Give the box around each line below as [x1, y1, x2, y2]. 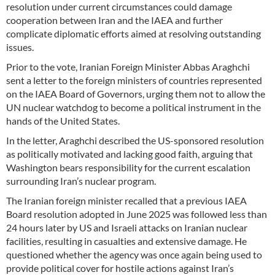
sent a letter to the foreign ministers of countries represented [6, 74, 262, 86]
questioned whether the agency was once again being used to [6, 248, 262, 260]
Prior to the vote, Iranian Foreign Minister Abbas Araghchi [6, 60, 250, 72]
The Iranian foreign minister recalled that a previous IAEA [6, 194, 247, 206]
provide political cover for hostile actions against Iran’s [6, 261, 234, 274]
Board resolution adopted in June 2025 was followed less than [6, 207, 267, 220]
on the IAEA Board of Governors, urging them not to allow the [6, 87, 265, 99]
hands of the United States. [6, 114, 120, 126]
